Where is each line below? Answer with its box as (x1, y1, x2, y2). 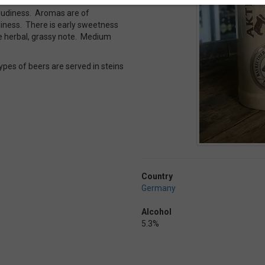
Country (141, 172, 173, 181)
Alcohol (141, 207, 172, 216)
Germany (141, 183, 176, 193)
